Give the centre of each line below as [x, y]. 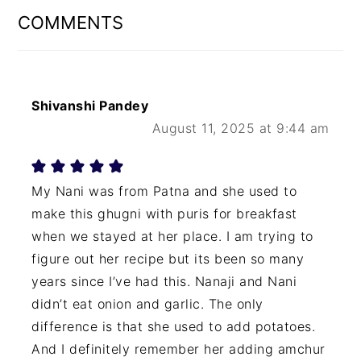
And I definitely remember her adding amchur [178, 349]
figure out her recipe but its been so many [168, 259]
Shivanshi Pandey [90, 106]
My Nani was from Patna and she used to [164, 191]
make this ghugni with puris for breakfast [164, 214]
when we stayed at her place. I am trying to [172, 237]
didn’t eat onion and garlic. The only [147, 304]
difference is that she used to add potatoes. [174, 327]
